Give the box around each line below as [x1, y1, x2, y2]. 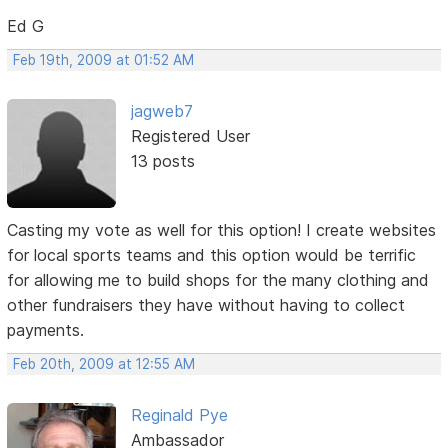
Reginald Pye [130, 404, 228, 425]
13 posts [130, 151, 195, 172]
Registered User [130, 126, 250, 147]
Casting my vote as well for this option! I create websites [7, 219, 437, 240]
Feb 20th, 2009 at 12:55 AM [13, 355, 196, 372]
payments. [7, 319, 85, 340]
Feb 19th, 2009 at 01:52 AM [13, 52, 195, 69]
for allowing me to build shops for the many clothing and [7, 269, 430, 290]
